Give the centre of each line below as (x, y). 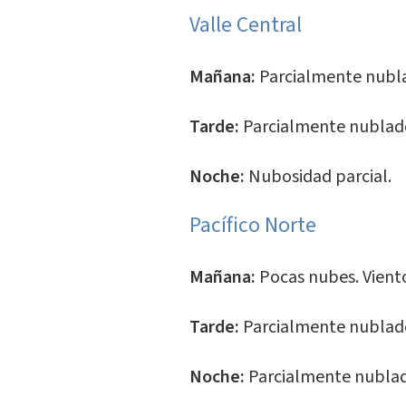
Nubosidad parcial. (319, 177)
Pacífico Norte (252, 225)
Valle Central (245, 24)
